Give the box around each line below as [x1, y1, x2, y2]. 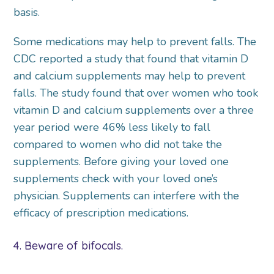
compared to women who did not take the [13, 137, 223, 152]
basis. [13, 5, 40, 20]
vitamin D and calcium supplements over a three [13, 103, 254, 118]
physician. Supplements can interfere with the [13, 188, 240, 204]
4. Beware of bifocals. [13, 239, 124, 253]
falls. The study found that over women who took [13, 86, 259, 101]
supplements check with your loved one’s [13, 171, 218, 187]
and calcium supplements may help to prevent [13, 68, 246, 84]
